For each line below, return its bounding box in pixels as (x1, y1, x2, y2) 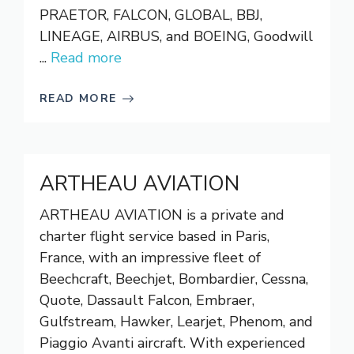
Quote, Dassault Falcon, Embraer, (40, 291, 254, 310)
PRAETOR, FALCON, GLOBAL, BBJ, (40, 6, 262, 24)
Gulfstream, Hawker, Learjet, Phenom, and (40, 312, 313, 331)
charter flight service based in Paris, (40, 227, 269, 246)
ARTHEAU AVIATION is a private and (40, 205, 284, 224)
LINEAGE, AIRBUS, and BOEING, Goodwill (40, 27, 313, 46)
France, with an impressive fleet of (40, 248, 261, 267)
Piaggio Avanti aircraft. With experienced (40, 333, 306, 352)
